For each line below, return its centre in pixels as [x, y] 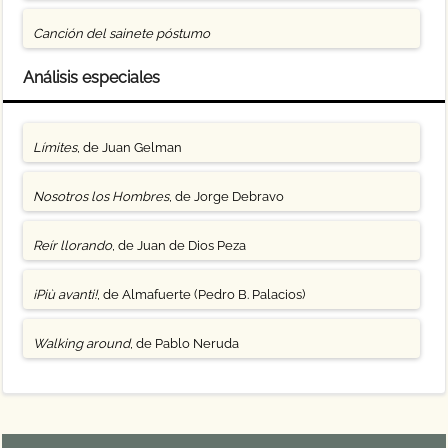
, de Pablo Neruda [185, 343]
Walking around [82, 343]
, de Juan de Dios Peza [179, 245]
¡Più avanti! [65, 294]
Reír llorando [73, 245]
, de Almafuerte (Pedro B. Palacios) [201, 294]
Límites [55, 147]
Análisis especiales [92, 77]
